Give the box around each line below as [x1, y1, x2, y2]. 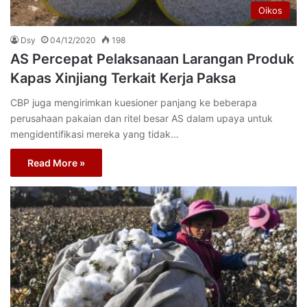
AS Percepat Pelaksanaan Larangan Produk [10, 50, 294, 67]
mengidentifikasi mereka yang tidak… [10, 127, 179, 140]
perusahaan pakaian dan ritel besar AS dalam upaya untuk [10, 112, 273, 124]
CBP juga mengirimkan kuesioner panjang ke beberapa [10, 96, 257, 108]
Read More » [27, 156, 85, 169]
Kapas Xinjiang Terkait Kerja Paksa [10, 69, 236, 86]
